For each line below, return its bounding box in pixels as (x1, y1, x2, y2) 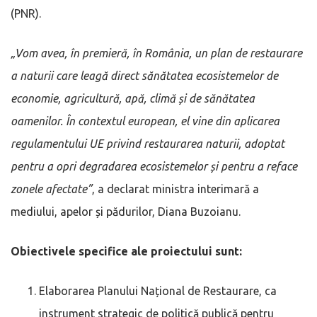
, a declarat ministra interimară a (92, 182, 259, 195)
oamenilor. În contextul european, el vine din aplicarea (11, 114, 279, 127)
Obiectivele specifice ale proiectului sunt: (11, 244, 242, 258)
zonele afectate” (11, 182, 92, 195)
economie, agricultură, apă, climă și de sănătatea (11, 91, 255, 105)
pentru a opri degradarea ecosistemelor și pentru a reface (11, 159, 297, 173)
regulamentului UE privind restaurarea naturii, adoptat (11, 137, 284, 150)
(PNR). (11, 6, 41, 20)
